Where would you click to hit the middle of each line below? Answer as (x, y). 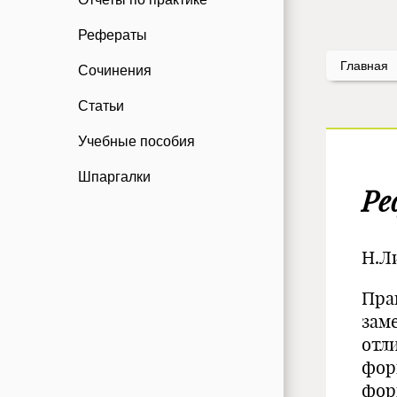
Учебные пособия (136, 141)
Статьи (101, 106)
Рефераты (113, 35)
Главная (364, 66)
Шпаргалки (114, 177)
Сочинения (115, 70)
